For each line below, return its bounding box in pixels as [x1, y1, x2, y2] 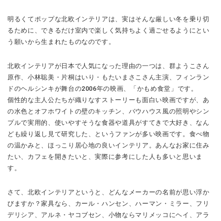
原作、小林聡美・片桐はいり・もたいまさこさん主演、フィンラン [7, 74, 210, 81]
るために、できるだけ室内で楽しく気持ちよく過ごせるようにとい [7, 27, 210, 35]
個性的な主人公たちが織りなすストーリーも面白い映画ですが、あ [7, 96, 210, 104]
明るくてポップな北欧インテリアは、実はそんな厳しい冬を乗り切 [7, 15, 210, 23]
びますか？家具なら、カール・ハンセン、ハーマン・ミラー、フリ [7, 200, 210, 208]
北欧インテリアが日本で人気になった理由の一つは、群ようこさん [7, 62, 210, 70]
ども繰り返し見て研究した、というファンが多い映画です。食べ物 [7, 130, 210, 138]
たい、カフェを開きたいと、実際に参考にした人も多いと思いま [7, 153, 203, 161]
